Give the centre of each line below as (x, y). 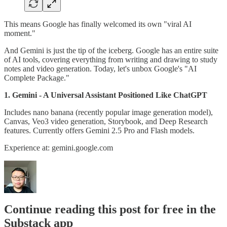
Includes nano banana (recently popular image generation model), (108, 112)
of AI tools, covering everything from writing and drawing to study (111, 59)
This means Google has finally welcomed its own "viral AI (98, 24)
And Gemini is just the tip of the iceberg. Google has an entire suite (111, 50)
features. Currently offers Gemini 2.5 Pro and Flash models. (99, 130)
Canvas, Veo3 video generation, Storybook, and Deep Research (106, 121)
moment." (20, 33)
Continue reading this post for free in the (110, 210)
